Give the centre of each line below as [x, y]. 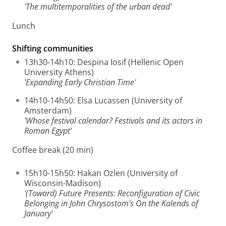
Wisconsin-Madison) [63, 183]
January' [38, 213]
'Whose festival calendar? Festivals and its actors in [113, 121]
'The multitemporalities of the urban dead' [98, 7]
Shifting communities [53, 48]
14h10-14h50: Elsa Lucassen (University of [103, 100]
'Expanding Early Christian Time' [80, 82]
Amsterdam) [48, 110]
